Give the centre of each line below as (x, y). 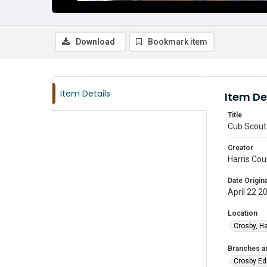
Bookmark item (178, 42)
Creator (240, 148)
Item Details (85, 94)
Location (243, 213)
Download (95, 42)
